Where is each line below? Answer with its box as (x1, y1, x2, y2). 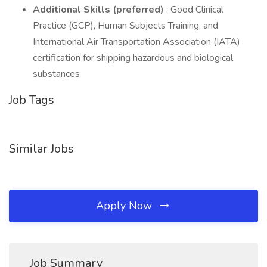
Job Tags (9, 92, 54, 108)
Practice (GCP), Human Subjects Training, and (33, 19, 218, 32)
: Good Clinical (164, 3, 223, 16)
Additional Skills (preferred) (33, 3, 164, 16)
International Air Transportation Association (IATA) (33, 35, 240, 48)
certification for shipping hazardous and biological (33, 51, 233, 64)
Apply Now (96, 198, 155, 213)
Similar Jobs (9, 141, 74, 157)
